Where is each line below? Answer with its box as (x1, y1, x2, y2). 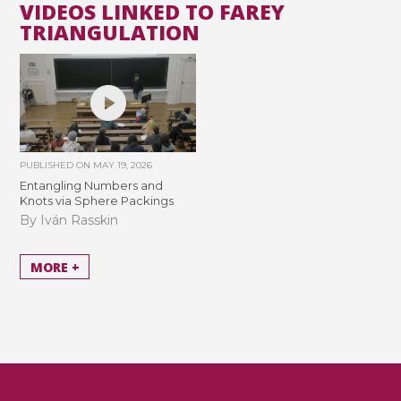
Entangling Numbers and (20, 178, 164, 193)
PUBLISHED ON (20, 159, 94, 172)
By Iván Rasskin (20, 211, 119, 228)
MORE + (30, 258, 80, 276)
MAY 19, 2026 (93, 159, 153, 172)
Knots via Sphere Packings (20, 193, 175, 209)
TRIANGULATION (20, 18, 200, 47)
